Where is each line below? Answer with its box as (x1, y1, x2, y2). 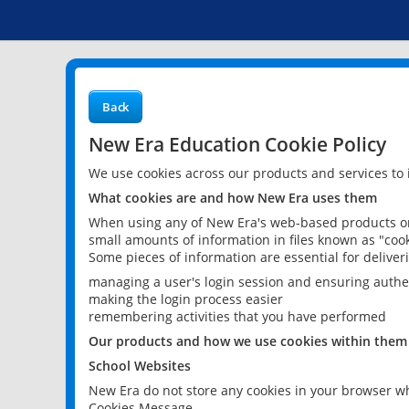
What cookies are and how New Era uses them (89, 189, 377, 206)
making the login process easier (89, 290, 283, 308)
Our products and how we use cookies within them (89, 332, 407, 350)
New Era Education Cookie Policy (89, 131, 386, 157)
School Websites (89, 357, 191, 374)
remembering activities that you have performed (89, 308, 386, 325)
